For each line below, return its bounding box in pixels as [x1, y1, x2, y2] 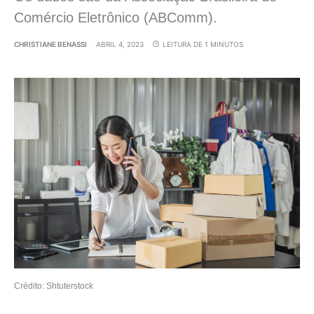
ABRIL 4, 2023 [96, 41, 144, 50]
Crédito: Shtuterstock [14, 282, 93, 292]
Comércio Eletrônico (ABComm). [14, 11, 217, 27]
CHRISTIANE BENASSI [14, 41, 87, 50]
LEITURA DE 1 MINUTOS [163, 41, 243, 50]
